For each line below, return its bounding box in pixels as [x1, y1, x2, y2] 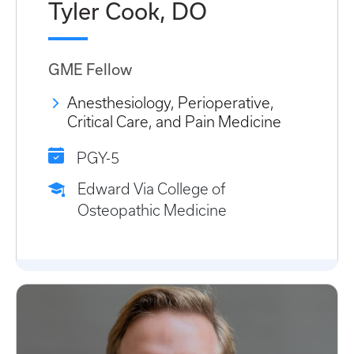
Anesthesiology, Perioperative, [67, 94, 274, 111]
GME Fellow [48, 61, 132, 79]
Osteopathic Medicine [77, 201, 227, 219]
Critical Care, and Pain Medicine [67, 113, 281, 130]
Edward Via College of [77, 180, 225, 198]
